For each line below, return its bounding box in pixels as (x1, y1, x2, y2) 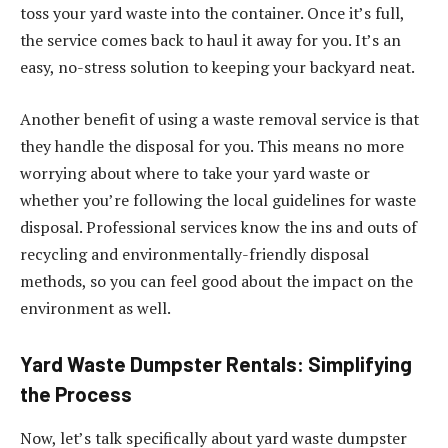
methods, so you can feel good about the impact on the (20, 269, 413, 292)
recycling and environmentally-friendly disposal (20, 242, 369, 265)
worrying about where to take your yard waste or (20, 161, 370, 184)
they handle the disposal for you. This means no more (20, 134, 404, 157)
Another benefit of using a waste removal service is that (20, 107, 419, 130)
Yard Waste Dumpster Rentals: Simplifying (20, 352, 412, 377)
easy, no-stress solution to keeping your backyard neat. (20, 55, 415, 78)
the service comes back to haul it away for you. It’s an (20, 28, 401, 51)
